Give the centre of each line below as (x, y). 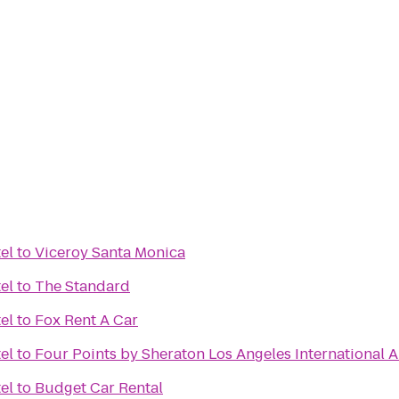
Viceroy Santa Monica (110, 252)
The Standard (82, 286)
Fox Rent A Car (86, 320)
